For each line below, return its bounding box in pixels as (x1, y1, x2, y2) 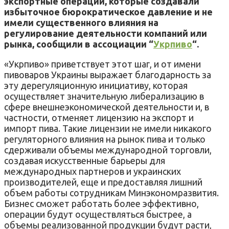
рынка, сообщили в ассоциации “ (4, 38, 153, 49)
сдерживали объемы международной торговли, (4, 144, 212, 155)
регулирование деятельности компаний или (4, 28, 207, 38)
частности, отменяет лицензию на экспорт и (4, 112, 194, 123)
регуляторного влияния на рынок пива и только (4, 133, 205, 144)
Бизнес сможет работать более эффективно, (4, 198, 199, 209)
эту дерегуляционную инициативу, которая (4, 80, 188, 90)
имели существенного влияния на (4, 17, 158, 28)
